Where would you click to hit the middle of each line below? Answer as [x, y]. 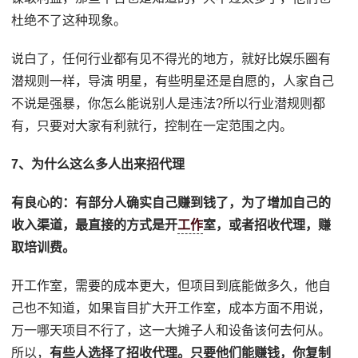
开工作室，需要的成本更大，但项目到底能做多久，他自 [171, 286]
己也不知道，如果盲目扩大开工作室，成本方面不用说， [171, 308]
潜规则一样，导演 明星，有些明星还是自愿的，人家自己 [173, 82]
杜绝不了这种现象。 [69, 21]
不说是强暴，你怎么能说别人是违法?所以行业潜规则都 [169, 104]
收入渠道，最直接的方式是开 [95, 225]
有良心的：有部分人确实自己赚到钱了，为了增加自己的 [171, 203]
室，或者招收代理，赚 [267, 225]
